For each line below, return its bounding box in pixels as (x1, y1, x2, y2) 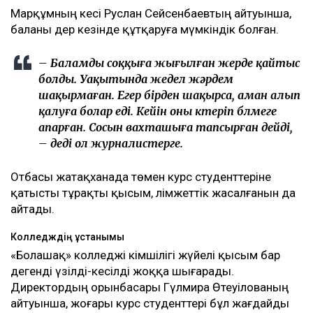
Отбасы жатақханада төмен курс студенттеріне (10, 169, 271, 184)
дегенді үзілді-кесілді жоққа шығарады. (10, 263, 234, 278)
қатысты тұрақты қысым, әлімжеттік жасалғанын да (10, 185, 296, 200)
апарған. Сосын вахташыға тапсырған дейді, (38, 119, 293, 134)
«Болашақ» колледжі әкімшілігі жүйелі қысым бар (10, 247, 280, 262)
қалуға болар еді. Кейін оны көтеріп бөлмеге (38, 103, 277, 118)
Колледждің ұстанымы (10, 231, 124, 242)
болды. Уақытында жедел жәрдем (38, 71, 233, 86)
